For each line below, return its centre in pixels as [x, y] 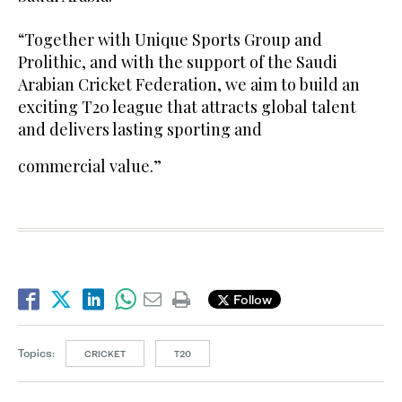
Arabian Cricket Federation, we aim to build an [189, 84]
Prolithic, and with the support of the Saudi [178, 61]
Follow [251, 300]
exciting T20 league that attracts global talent [187, 106]
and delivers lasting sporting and [140, 129]
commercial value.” [90, 166]
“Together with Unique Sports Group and [170, 39]
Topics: [36, 353]
